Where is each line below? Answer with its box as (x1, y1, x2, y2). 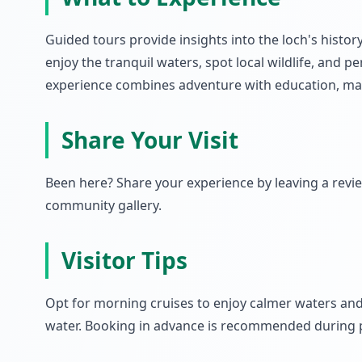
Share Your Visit (61, 124, 238, 155)
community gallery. (45, 196, 162, 214)
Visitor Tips (61, 245, 187, 276)
